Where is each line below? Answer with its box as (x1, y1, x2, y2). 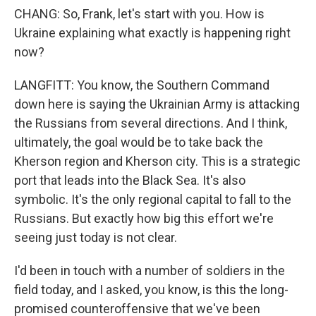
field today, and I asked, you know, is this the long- (14, 282, 288, 297)
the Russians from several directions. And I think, (14, 116, 287, 130)
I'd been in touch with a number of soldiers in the (14, 263, 285, 278)
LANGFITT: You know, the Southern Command (14, 78, 269, 92)
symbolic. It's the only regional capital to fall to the (14, 192, 291, 207)
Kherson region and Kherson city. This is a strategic (14, 154, 300, 169)
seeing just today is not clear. (14, 230, 177, 245)
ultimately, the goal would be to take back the (14, 135, 263, 150)
